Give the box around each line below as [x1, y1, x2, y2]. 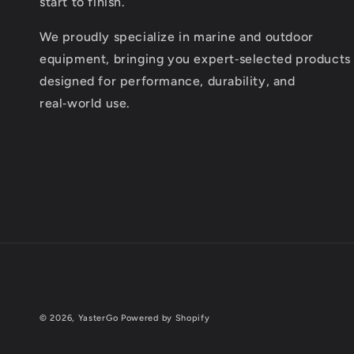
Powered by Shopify [120, 313, 210, 323]
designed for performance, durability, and [40, 73, 296, 88]
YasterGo [77, 313, 119, 323]
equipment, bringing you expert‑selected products [40, 51, 351, 66]
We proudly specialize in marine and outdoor [40, 29, 314, 44]
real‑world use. [40, 96, 130, 111]
